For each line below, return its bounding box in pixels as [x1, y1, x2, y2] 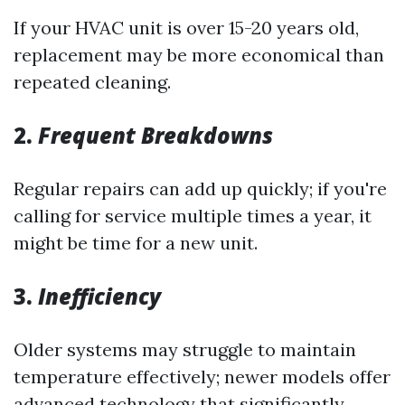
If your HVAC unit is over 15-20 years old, [14, 16, 359, 39]
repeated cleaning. [14, 71, 171, 93]
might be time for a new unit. [14, 231, 258, 254]
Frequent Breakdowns [38, 120, 273, 150]
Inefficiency [38, 281, 161, 311]
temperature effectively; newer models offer [14, 365, 391, 388]
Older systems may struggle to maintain [14, 338, 356, 361]
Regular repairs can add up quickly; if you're [14, 177, 387, 200]
